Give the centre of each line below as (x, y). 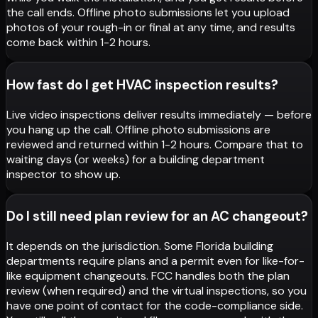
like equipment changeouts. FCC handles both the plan (148, 276)
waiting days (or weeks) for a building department (136, 159)
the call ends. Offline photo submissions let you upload (148, 13)
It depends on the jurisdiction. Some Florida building (140, 246)
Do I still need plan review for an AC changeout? (157, 216)
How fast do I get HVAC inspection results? (142, 84)
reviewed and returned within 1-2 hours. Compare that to (155, 144)
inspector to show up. (64, 174)
